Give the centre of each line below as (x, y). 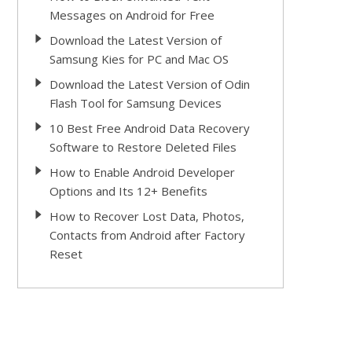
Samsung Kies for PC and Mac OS (139, 59)
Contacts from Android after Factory (147, 235)
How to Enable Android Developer (142, 172)
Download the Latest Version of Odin (149, 84)
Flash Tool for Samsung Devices (135, 103)
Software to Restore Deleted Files (143, 147)
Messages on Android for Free (132, 15)
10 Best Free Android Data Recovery (149, 128)
